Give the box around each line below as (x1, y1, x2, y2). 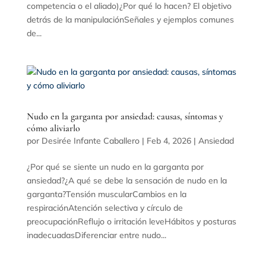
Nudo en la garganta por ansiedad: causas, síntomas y (26, 110, 223, 122)
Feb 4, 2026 (146, 135, 191, 146)
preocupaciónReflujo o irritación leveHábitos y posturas (26, 216, 236, 227)
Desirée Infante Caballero (41, 135, 140, 146)
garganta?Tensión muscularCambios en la (26, 188, 186, 199)
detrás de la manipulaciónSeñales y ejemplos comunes (26, 14, 234, 25)
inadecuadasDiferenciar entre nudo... (26, 229, 166, 240)
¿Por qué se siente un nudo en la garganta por (26, 161, 204, 172)
